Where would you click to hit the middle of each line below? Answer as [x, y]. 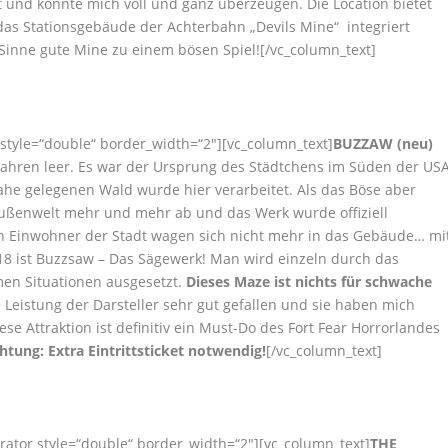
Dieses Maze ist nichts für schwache [309, 281]
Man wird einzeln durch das [305, 258]
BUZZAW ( [368, 143]
